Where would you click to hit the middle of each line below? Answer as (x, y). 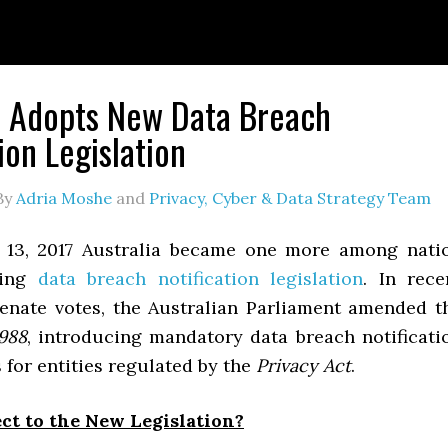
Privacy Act (303, 365)
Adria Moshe (64, 198)
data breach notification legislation (200, 278)
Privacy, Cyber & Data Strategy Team (290, 198)
